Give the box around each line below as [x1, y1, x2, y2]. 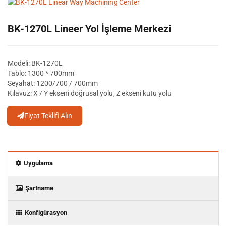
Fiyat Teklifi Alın [24, 111, 72, 120]
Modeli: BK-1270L [8, 59, 63, 67]
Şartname [25, 184, 53, 192]
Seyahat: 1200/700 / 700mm [8, 79, 98, 87]
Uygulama [24, 159, 53, 167]
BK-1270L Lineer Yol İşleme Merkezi [8, 23, 171, 35]
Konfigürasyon [25, 209, 67, 216]
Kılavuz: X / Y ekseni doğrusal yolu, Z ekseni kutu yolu [8, 89, 172, 97]
